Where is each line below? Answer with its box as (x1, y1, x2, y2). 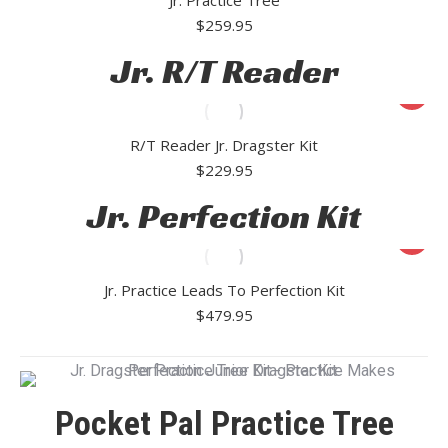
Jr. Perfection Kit (87, 194, 361, 238)
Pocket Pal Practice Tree (54, 402, 394, 443)
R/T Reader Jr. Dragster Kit (130, 134, 318, 155)
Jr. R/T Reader (110, 49, 338, 93)
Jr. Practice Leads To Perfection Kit (103, 279, 345, 300)
